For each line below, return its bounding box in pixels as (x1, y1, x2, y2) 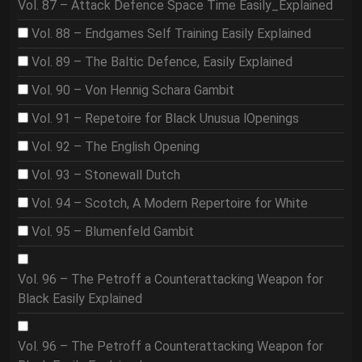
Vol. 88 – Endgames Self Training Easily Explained (32, 26, 311, 41)
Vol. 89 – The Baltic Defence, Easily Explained (32, 54, 293, 69)
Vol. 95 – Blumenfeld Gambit (32, 224, 194, 239)
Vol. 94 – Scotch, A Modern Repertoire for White (32, 196, 308, 211)
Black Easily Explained (18, 291, 142, 306)
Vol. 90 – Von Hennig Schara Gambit (32, 82, 234, 98)
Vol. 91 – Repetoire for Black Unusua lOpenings (32, 111, 299, 126)
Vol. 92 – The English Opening (32, 139, 200, 154)
